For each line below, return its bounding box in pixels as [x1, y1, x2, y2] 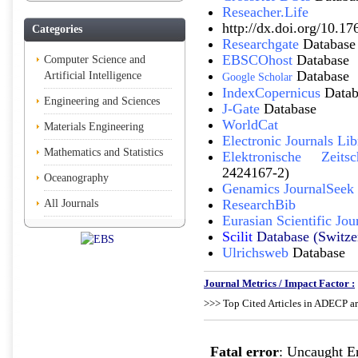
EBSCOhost [222, 52, 292, 68]
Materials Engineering [44, 121, 144, 133]
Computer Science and [44, 54, 145, 66]
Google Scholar [222, 70, 292, 83]
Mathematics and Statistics [44, 146, 163, 158]
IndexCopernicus [222, 85, 320, 101]
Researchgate [222, 36, 299, 52]
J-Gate [222, 101, 260, 117]
